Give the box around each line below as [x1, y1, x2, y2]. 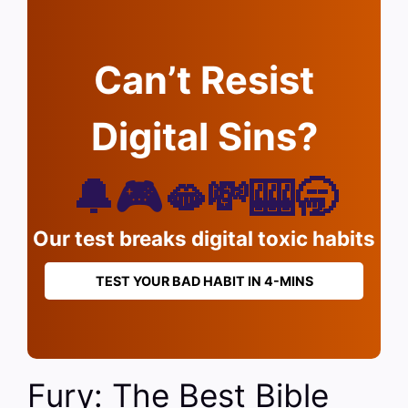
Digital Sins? [90, 114, 318, 160]
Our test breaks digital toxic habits [33, 226, 375, 251]
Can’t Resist [94, 57, 314, 104]
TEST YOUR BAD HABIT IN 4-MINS [95, 273, 313, 290]
